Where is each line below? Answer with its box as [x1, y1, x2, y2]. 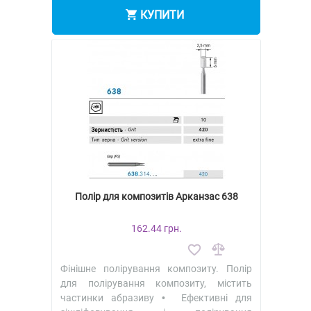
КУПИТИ [140, 8, 184, 22]
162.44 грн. [131, 222, 182, 234]
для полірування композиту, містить [60, 277, 252, 289]
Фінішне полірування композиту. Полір [60, 262, 252, 274]
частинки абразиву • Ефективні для [60, 292, 252, 303]
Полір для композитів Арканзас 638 [74, 190, 238, 202]
